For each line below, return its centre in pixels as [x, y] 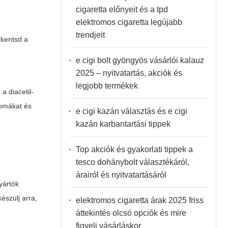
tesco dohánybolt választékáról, [132, 162]
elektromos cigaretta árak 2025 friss [139, 200]
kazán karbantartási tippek [123, 124]
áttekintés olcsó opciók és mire [131, 213]
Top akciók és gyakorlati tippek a [134, 149]
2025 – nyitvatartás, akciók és [129, 73]
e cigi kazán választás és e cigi [131, 111]
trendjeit [90, 35]
